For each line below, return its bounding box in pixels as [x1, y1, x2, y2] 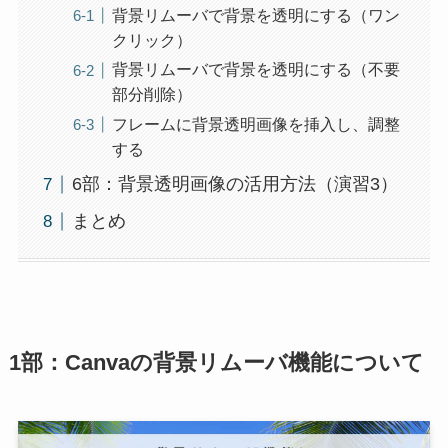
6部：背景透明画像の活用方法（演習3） [71, 174, 398, 195]
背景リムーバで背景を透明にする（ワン [111, 6, 400, 25]
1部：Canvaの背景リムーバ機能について [8, 350, 424, 375]
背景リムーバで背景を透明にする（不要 [111, 60, 400, 79]
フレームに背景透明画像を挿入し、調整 [111, 114, 400, 133]
